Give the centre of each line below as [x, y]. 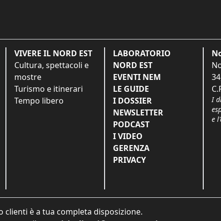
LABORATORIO [142, 53]
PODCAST [131, 124]
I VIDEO [128, 136]
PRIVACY [129, 160]
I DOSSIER [132, 100]
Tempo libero [39, 100]
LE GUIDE [131, 89]
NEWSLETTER [138, 112]
